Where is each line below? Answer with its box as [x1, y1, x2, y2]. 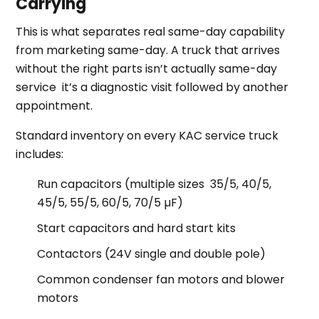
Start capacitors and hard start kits [37, 219, 236, 236]
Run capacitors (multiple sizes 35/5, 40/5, [37, 175, 272, 192]
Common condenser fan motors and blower [37, 271, 286, 288]
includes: [16, 145, 64, 162]
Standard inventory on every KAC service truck [16, 127, 279, 144]
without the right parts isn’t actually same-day [16, 60, 278, 77]
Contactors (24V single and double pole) [37, 245, 266, 262]
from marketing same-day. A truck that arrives [16, 41, 281, 58]
